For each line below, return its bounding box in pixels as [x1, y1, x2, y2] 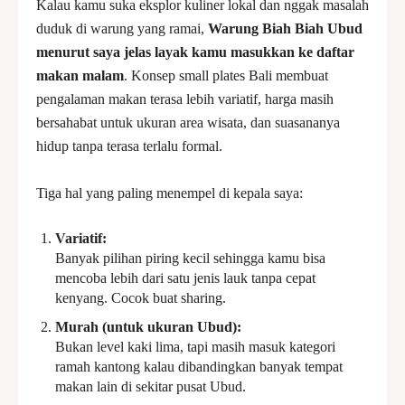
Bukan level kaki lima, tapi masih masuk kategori [55, 339, 335, 354]
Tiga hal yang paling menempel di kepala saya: [36, 185, 303, 201]
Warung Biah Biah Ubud [208, 21, 363, 36]
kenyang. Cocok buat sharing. [55, 290, 226, 306]
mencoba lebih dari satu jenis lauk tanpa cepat [55, 270, 316, 286]
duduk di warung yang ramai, [36, 21, 208, 36]
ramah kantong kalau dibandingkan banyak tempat [55, 359, 343, 374]
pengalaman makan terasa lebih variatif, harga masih [36, 91, 334, 107]
